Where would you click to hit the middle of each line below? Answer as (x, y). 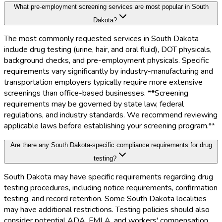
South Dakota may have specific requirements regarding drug (109, 177)
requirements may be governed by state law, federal (94, 104)
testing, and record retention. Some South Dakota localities (105, 199)
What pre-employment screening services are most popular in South (111, 7)
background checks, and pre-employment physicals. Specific (106, 61)
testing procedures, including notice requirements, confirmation (111, 188)
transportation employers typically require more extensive (103, 83)
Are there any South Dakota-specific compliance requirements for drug (111, 145)
